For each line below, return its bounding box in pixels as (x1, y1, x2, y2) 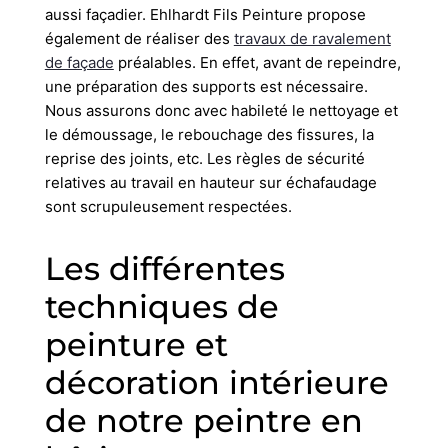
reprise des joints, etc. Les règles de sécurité (44, 148, 365, 168)
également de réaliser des (44, 28, 234, 48)
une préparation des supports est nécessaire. (44, 76, 368, 96)
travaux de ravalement (233, 28, 391, 48)
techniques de (44, 286, 279, 326)
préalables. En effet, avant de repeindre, (113, 52, 401, 72)
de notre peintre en (44, 400, 363, 440)
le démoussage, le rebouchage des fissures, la (44, 124, 374, 144)
